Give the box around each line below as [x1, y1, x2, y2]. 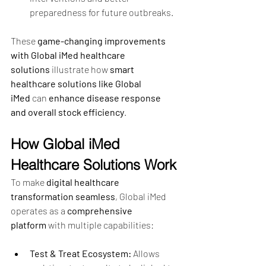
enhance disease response [49, 91, 163, 103]
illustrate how [50, 63, 110, 75]
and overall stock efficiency [11, 106, 124, 118]
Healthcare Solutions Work [11, 156, 176, 173]
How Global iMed [11, 135, 124, 153]
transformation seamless [11, 190, 115, 202]
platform [11, 218, 46, 230]
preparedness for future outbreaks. [30, 6, 173, 18]
